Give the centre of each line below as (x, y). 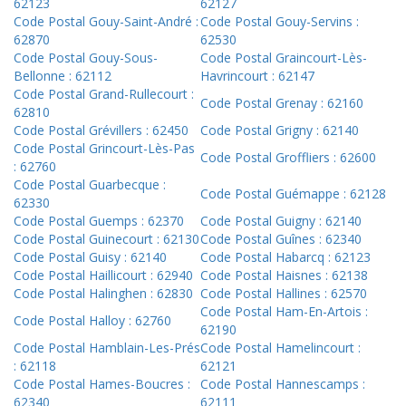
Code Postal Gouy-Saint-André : (106, 22)
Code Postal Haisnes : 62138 (284, 275)
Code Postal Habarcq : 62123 (285, 257)
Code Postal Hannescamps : (283, 384)
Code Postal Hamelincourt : (280, 348)
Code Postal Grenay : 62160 (282, 103)
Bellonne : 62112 (63, 76)
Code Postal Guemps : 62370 (99, 221)
